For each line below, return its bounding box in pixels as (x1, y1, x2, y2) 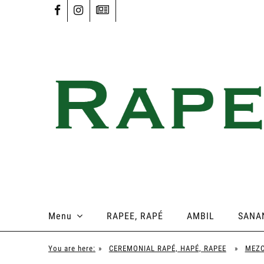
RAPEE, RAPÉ (107, 210, 163, 222)
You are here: (48, 244, 95, 253)
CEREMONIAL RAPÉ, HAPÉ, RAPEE (108, 244, 226, 253)
